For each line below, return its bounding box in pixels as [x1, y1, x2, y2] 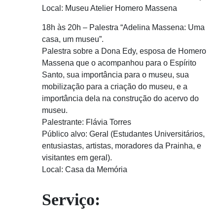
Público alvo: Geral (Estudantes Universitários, [42, 130, 205, 139]
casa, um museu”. [42, 35, 104, 44]
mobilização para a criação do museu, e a [42, 82, 187, 91]
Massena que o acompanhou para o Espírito [42, 59, 196, 68]
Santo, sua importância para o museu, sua [42, 71, 189, 79]
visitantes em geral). [42, 153, 112, 162]
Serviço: [42, 190, 100, 209]
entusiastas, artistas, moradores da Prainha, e [42, 142, 201, 150]
